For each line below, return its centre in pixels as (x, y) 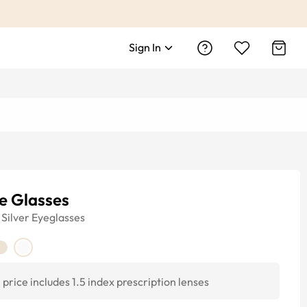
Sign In (145, 47)
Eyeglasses (58, 217)
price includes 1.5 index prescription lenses (106, 282)
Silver (15, 217)
